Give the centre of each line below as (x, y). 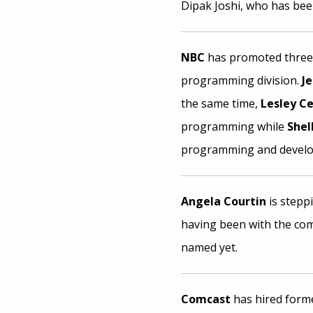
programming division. (241, 80)
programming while (234, 126)
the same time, (220, 103)
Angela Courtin (223, 201)
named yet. (209, 247)
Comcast (205, 299)
